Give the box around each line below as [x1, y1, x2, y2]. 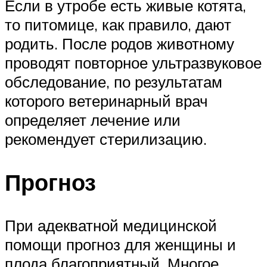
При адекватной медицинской [5, 215, 217, 235]
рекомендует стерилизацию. [5, 129, 207, 149]
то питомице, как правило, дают [5, 15, 231, 35]
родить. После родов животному [5, 34, 234, 54]
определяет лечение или [5, 110, 181, 130]
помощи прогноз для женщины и [5, 234, 236, 254]
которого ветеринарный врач [5, 91, 208, 111]
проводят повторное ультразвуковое [5, 53, 262, 73]
